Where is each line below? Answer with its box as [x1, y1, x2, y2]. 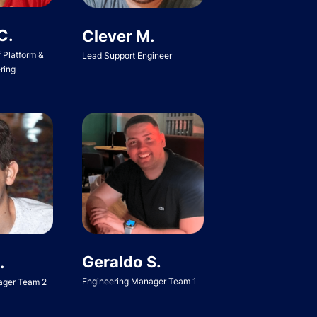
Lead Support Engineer [81, 50, 172, 61]
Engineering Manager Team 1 [81, 275, 197, 287]
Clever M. [81, 26, 155, 45]
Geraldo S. [81, 252, 161, 271]
